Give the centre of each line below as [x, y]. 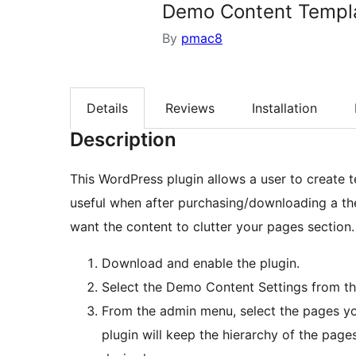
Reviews [190, 108]
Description [123, 140]
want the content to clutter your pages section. [212, 227]
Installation [284, 108]
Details [107, 108]
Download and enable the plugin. [201, 263]
